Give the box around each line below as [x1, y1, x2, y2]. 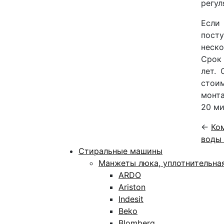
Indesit [118, 194, 143, 204]
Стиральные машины [78, 146, 162, 156]
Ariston [118, 182, 145, 192]
